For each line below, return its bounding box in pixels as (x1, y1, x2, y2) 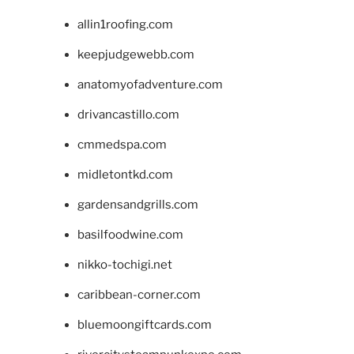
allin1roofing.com (77, 17, 173, 32)
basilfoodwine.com (77, 228, 183, 243)
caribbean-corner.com (77, 288, 201, 303)
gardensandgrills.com (77, 198, 198, 213)
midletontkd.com (77, 168, 173, 183)
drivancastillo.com (77, 107, 179, 122)
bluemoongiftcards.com (77, 318, 212, 333)
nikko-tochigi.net (77, 258, 172, 273)
